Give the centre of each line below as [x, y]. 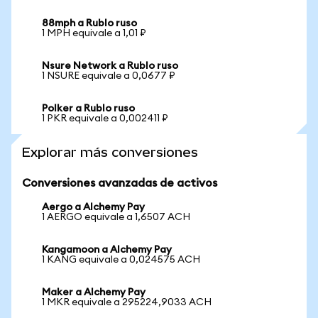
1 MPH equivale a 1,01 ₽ [94, 33]
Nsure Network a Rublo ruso [110, 66]
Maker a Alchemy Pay [94, 292]
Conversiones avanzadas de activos [120, 183]
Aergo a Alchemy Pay [93, 207]
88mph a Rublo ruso [89, 23]
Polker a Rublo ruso [88, 109]
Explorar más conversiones [110, 152]
